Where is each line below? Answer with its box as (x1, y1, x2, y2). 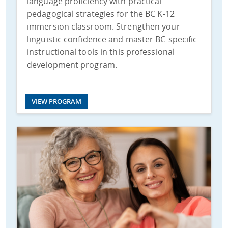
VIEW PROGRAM (32, 96, 81, 106)
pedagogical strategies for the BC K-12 (27, 8, 175, 19)
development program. (27, 59, 118, 70)
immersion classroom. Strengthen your (27, 20, 180, 32)
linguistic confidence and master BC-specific (27, 33, 197, 45)
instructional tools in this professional (27, 46, 175, 58)
